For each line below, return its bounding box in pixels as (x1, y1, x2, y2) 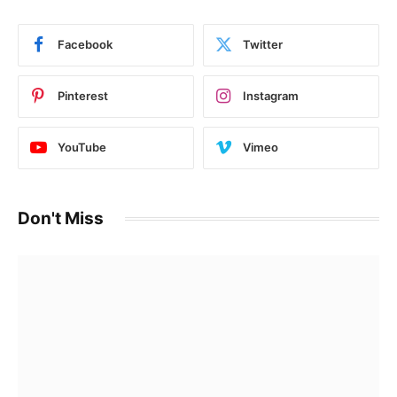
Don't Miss (18, 207, 104, 229)
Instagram (243, 89, 299, 104)
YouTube (58, 140, 106, 155)
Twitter (243, 37, 283, 52)
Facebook (58, 37, 113, 52)
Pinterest (58, 89, 108, 104)
